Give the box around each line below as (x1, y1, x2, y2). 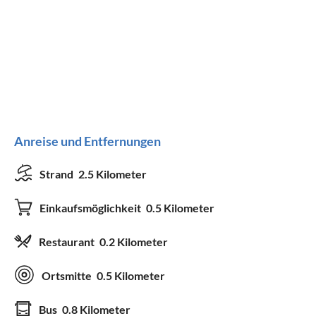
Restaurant (39, 234, 97, 248)
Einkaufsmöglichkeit (39, 200, 143, 214)
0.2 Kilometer (99, 234, 168, 248)
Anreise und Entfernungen (14, 133, 161, 149)
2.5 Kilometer (78, 166, 147, 181)
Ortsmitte (42, 268, 94, 282)
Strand (39, 166, 75, 181)
